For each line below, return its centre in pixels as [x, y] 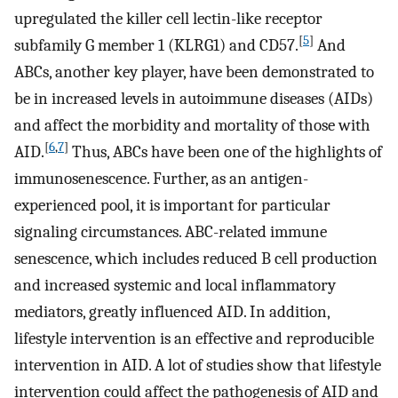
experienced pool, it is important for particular [172, 205]
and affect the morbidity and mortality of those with [192, 125]
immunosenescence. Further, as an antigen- [161, 178]
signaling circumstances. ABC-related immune [171, 231]
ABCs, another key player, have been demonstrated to [194, 72]
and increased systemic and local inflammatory [175, 285]
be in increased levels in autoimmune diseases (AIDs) [194, 98]
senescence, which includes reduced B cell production [196, 258]
